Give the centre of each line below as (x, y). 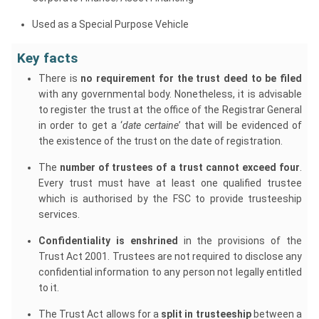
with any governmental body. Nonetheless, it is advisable (170, 94)
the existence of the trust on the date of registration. (161, 141)
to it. (49, 288)
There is (60, 78)
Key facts (47, 58)
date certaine (151, 125)
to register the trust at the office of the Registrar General (170, 110)
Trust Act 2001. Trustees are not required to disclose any (170, 256)
